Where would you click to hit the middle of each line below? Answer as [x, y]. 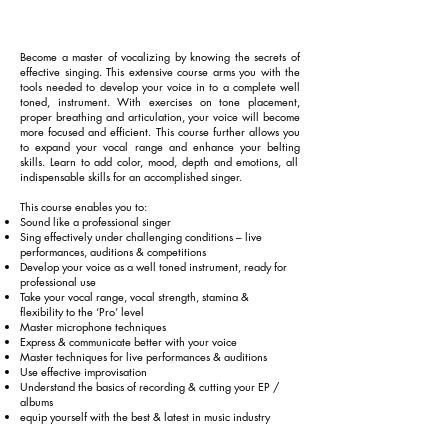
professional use [58, 281]
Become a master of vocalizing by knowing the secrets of [160, 56]
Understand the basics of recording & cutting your [139, 386]
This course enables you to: [83, 206]
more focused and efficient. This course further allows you [160, 131]
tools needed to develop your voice [108, 86]
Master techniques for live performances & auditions [143, 356]
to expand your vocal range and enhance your [143, 146]
